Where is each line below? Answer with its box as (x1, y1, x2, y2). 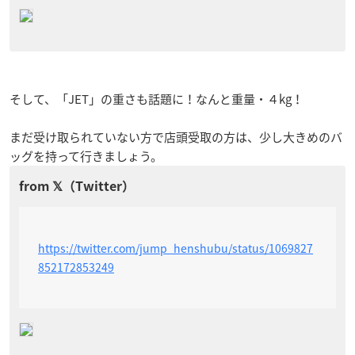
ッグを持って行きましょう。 (10, 147, 162, 165)
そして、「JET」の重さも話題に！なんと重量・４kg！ (10, 90, 303, 108)
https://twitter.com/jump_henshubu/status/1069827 (38, 239, 313, 256)
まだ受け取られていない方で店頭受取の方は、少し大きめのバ (10, 128, 342, 146)
